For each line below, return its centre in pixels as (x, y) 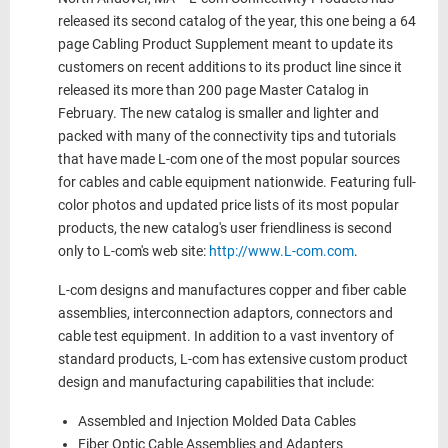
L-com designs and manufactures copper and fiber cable (232, 290)
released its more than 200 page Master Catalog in (213, 90)
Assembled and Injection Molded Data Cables (217, 421)
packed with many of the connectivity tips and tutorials (227, 136)
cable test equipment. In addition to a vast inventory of (226, 336)
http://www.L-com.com (281, 251)
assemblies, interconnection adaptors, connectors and (225, 313)
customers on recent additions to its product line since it (230, 67)
